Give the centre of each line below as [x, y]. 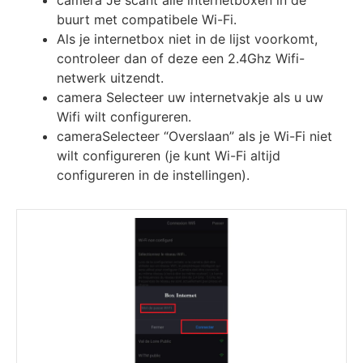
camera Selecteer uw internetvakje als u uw [190, 98]
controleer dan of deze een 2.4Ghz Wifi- [181, 59]
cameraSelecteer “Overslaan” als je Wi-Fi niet [194, 137]
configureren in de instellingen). [153, 175]
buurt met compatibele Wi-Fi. [147, 20]
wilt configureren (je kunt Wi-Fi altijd [169, 156]
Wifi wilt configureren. [124, 117]
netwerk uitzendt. [110, 78]
